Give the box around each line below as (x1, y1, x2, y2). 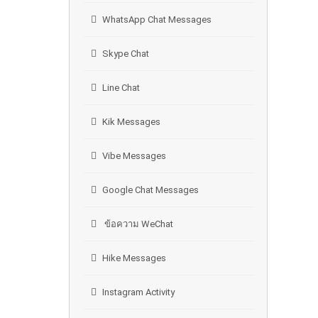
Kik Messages (102, 116, 160, 127)
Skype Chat (102, 48, 149, 59)
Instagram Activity (102, 287, 175, 297)
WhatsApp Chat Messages (102, 14, 212, 25)
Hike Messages (102, 253, 166, 263)
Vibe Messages (102, 150, 166, 161)
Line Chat (102, 82, 140, 93)
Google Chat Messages (102, 185, 199, 195)
